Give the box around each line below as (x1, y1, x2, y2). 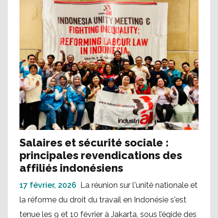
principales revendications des (19, 148, 182, 162)
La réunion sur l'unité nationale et (80, 180, 198, 190)
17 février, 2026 (19, 180, 76, 190)
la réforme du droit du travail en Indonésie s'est (19, 195, 186, 204)
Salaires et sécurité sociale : (19, 136, 168, 149)
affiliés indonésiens (19, 161, 123, 174)
